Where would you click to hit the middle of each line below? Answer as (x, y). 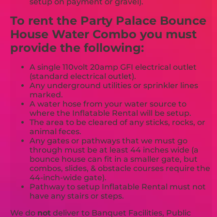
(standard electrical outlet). (83, 76)
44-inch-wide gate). (68, 177)
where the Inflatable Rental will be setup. (111, 113)
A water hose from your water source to (108, 104)
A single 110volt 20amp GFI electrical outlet (113, 67)
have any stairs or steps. (77, 196)
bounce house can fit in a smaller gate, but (114, 159)
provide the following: (77, 47)
